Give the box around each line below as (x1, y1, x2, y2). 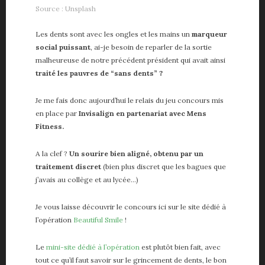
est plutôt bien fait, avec (140, 242, 221, 251)
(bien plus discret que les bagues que (101, 161, 226, 171)
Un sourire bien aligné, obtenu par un (69, 148, 203, 158)
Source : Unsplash (35, 4, 96, 14)
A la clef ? (35, 148, 69, 158)
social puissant (35, 42, 91, 51)
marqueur (192, 29, 227, 38)
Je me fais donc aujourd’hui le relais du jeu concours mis (35, 95, 224, 105)
